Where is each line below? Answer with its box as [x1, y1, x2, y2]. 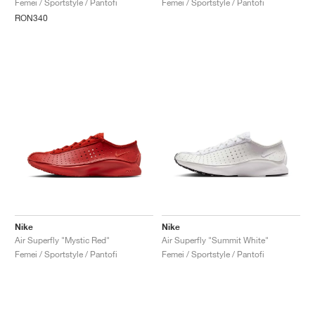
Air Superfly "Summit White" [162, 234, 269, 245]
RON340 [15, 13, 48, 24]
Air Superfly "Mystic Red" [15, 234, 110, 245]
